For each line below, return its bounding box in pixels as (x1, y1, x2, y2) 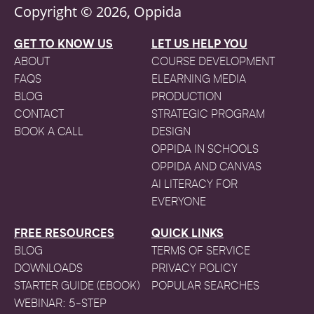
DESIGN (151, 126, 191, 138)
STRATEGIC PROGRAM (151, 109, 265, 121)
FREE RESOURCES (14, 228, 114, 240)
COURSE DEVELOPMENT (151, 56, 275, 68)
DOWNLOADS (14, 263, 83, 275)
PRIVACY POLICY (151, 263, 238, 275)
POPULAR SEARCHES (151, 280, 259, 292)
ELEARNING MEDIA (151, 74, 246, 86)
